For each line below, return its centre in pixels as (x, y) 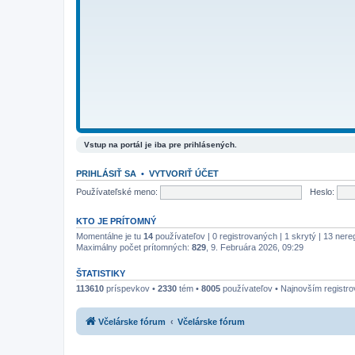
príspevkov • (131, 288)
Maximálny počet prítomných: (134, 247)
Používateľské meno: (117, 191)
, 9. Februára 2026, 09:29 (255, 247)
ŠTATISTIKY (101, 273)
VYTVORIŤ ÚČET (184, 174)
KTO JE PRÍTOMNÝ (116, 221)
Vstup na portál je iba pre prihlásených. (160, 145)
